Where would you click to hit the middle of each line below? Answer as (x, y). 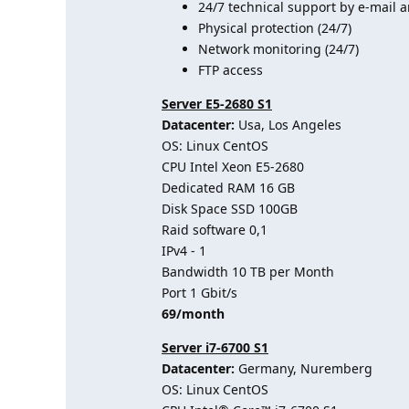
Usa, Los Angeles (290, 125)
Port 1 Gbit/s (199, 293)
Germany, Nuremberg (304, 368)
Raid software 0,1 (215, 230)
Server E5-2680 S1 (217, 104)
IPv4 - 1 (184, 251)
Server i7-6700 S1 (215, 347)
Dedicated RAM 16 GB (228, 188)
